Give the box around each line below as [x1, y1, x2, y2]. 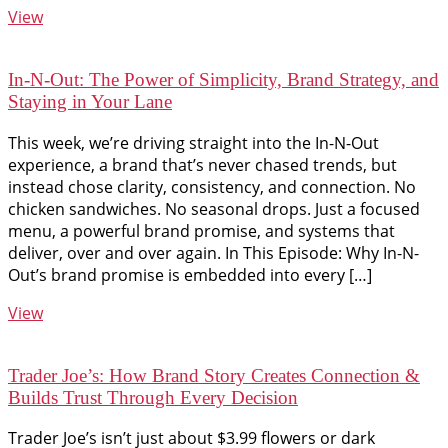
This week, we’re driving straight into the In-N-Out [8, 131, 379, 154]
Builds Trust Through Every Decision [8, 386, 298, 408]
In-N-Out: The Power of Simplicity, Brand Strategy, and [8, 69, 439, 91]
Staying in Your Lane [8, 91, 172, 113]
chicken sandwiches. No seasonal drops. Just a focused [8, 197, 420, 220]
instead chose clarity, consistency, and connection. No [8, 175, 416, 198]
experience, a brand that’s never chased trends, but [8, 153, 397, 176]
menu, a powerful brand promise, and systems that [8, 219, 395, 242]
